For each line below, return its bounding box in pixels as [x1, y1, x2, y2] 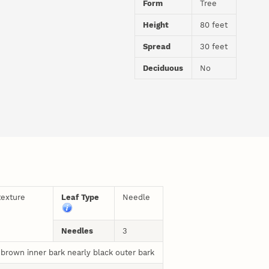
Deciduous [143, 64, 184, 73]
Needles [61, 226, 94, 235]
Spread [143, 42, 171, 52]
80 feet [200, 20, 228, 30]
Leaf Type [61, 192, 102, 202]
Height [143, 20, 169, 30]
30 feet [200, 42, 228, 52]
